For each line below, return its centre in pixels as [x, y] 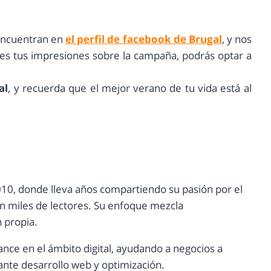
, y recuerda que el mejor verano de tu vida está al [130, 88]
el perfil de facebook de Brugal [144, 39]
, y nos [237, 39]
